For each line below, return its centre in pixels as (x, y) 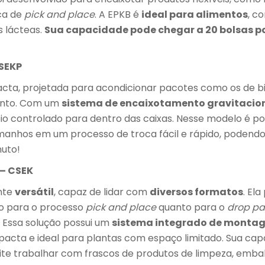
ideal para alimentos (195, 14)
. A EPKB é (118, 14)
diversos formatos (196, 192)
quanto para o (192, 207)
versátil (34, 192)
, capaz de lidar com (102, 192)
